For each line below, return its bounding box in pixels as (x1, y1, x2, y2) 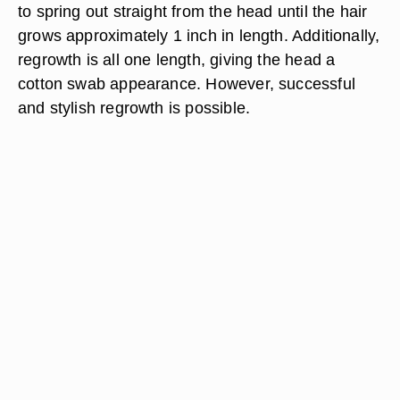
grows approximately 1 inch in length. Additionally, (18, 26, 380, 45)
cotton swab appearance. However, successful (18, 74, 355, 93)
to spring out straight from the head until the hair (18, 2, 368, 21)
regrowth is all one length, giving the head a (18, 50, 336, 69)
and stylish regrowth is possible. (18, 98, 251, 117)
